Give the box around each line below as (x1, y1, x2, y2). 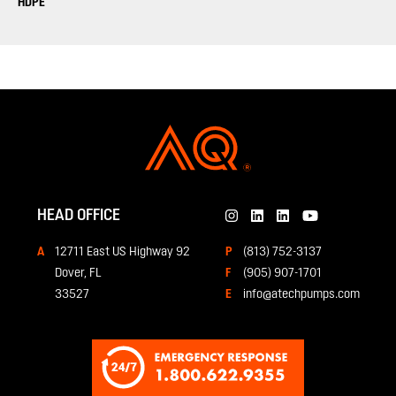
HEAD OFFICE (36, 205, 120, 225)
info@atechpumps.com (242, 286, 360, 301)
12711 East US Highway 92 (54, 244, 190, 259)
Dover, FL (54, 265, 102, 280)
